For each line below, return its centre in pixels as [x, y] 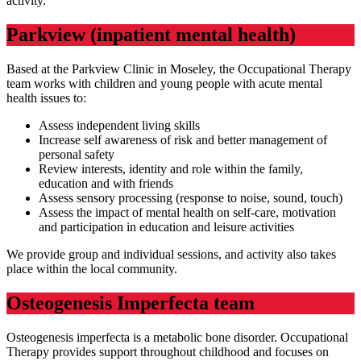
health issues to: [46, 98]
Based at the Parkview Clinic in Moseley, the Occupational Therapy [179, 69]
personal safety [77, 155]
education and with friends [106, 184]
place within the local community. [92, 269]
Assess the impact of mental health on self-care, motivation [187, 213]
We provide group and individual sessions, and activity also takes [171, 255]
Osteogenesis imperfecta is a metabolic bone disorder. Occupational [177, 337]
